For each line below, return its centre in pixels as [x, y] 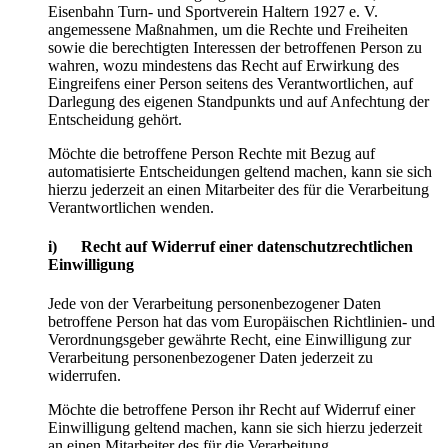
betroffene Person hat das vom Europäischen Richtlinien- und [241, 322]
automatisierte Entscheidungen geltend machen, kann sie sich [240, 171]
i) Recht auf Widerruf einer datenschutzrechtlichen [230, 246]
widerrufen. [84, 376]
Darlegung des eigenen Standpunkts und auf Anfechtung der [238, 101]
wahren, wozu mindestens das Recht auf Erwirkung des [223, 65]
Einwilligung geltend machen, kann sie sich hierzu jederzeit [235, 428]
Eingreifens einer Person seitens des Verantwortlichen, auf [230, 83]
